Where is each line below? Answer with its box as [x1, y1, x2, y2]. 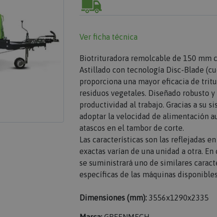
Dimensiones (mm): [79, 193, 147, 202]
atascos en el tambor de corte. [79, 124, 184, 132]
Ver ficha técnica [79, 32, 138, 41]
